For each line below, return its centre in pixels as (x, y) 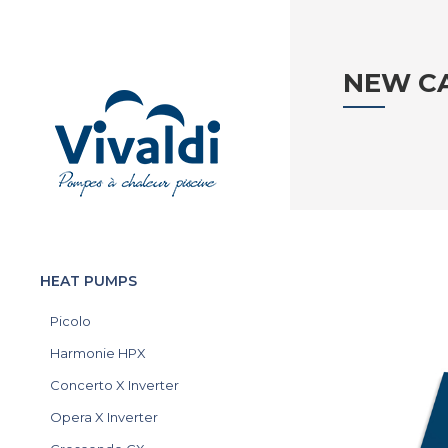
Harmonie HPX (98, 353)
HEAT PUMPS (88, 281)
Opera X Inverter (104, 417)
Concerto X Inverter (114, 385)
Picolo (70, 321)
